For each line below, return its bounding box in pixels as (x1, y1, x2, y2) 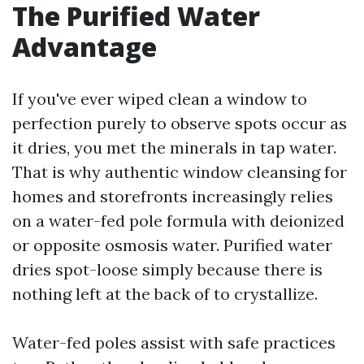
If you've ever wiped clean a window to (12, 89, 307, 109)
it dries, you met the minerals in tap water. (12, 137, 336, 158)
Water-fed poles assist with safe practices (12, 332, 336, 353)
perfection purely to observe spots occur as (12, 113, 347, 133)
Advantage (12, 29, 157, 64)
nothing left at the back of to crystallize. (12, 284, 318, 304)
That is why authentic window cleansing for (12, 162, 347, 182)
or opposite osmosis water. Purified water (12, 235, 332, 255)
